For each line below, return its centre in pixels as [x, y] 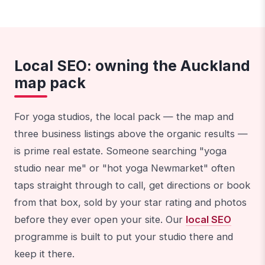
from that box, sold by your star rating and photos [130, 202]
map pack [50, 83]
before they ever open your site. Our [100, 219]
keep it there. [44, 253]
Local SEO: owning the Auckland [132, 66]
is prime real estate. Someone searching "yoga [120, 151]
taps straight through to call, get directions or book [132, 185]
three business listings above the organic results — [131, 133]
